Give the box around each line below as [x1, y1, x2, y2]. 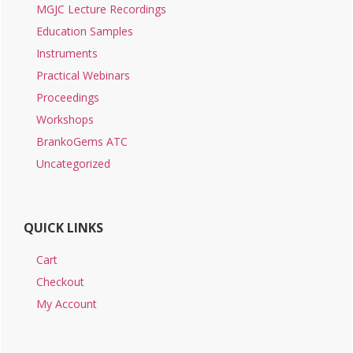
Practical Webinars [36, 67, 130, 83]
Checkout [36, 273, 84, 289]
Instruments [36, 45, 98, 61]
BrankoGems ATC [36, 133, 128, 149]
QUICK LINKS [24, 218, 103, 236]
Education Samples [36, 23, 133, 39]
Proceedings [36, 89, 99, 105]
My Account [36, 295, 97, 311]
